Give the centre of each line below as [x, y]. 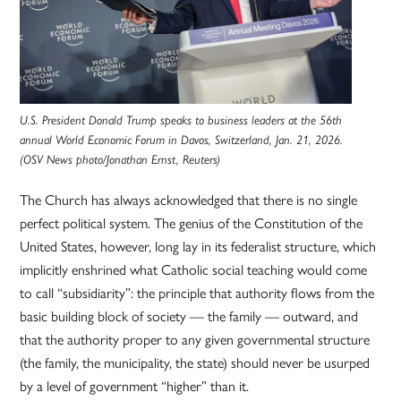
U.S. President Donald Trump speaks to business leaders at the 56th [181, 120]
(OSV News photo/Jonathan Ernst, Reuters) [120, 160]
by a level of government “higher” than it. [135, 387]
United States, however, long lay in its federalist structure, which [198, 247]
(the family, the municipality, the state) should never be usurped [195, 363]
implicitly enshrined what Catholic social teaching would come [194, 270]
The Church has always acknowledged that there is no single [189, 200]
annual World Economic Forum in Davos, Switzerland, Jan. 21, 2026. [182, 140]
